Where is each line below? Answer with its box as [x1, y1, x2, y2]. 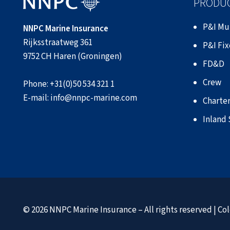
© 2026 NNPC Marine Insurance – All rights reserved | [23, 203, 218, 216]
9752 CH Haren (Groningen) [23, 50, 122, 63]
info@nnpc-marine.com [50, 92, 137, 105]
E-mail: [23, 92, 50, 105]
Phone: [23, 78, 50, 91]
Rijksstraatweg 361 [23, 36, 92, 49]
